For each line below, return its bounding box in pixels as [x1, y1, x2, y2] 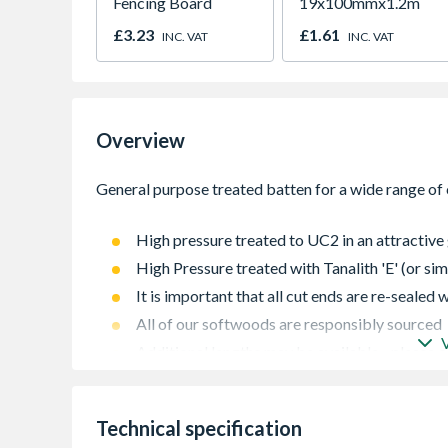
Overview [96, 128, 185, 152]
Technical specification [96, 416, 302, 440]
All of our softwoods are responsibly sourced [136, 314, 442, 333]
